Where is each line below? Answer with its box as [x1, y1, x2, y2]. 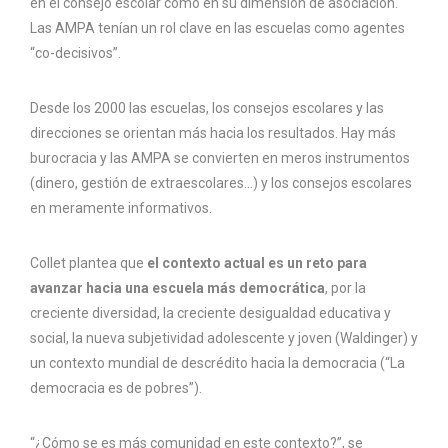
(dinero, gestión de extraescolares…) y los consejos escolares [30, 175, 412, 192]
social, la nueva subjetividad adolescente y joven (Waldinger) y [30, 330, 418, 347]
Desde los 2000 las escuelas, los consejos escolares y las [30, 100, 384, 117]
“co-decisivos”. [30, 45, 121, 62]
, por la [325, 280, 366, 297]
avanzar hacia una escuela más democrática [30, 280, 325, 297]
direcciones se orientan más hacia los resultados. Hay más [30, 125, 396, 142]
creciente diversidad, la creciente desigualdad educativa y [30, 305, 391, 322]
